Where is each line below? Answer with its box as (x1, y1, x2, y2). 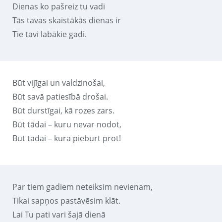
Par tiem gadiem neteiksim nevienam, (12, 181, 153, 192)
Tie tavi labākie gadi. (12, 28, 87, 40)
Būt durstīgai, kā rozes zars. (12, 105, 114, 116)
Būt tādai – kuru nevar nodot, (12, 118, 121, 130)
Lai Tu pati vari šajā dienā (12, 209, 106, 220)
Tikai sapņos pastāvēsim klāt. (12, 195, 120, 206)
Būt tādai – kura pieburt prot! (12, 132, 121, 144)
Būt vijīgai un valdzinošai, (12, 77, 105, 88)
